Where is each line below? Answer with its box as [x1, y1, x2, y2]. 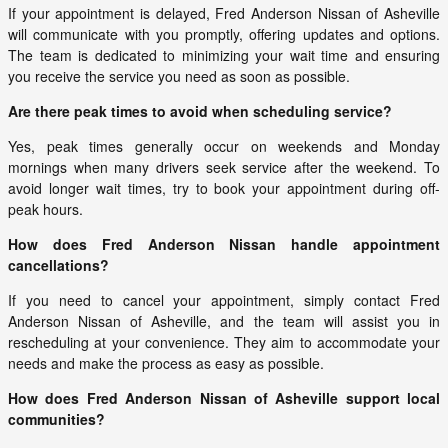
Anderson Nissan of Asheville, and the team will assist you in [8, 310, 440, 331]
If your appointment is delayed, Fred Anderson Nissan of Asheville [8, 2, 440, 23]
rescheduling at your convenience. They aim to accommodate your [8, 331, 440, 352]
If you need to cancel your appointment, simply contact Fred [8, 289, 440, 310]
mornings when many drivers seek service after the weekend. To [8, 156, 440, 177]
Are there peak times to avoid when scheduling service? [8, 100, 392, 121]
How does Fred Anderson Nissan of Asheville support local [8, 387, 440, 408]
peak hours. [8, 198, 83, 219]
